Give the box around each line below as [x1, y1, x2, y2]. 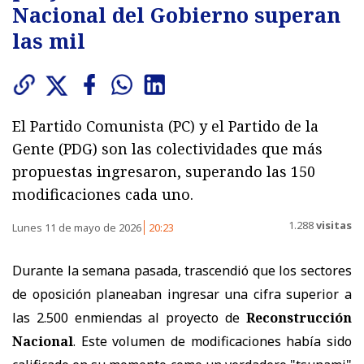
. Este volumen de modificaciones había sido [73, 331, 352, 350]
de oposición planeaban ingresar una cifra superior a [12, 284, 352, 303]
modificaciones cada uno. [12, 184, 193, 204]
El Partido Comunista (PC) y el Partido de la [12, 115, 318, 136]
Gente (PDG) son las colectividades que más [12, 138, 323, 158]
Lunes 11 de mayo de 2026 [12, 219, 144, 235]
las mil [12, 26, 85, 54]
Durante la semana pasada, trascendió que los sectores [12, 261, 352, 279]
